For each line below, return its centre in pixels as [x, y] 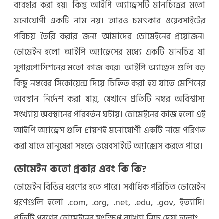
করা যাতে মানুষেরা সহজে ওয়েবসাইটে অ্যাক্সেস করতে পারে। [108, 146]
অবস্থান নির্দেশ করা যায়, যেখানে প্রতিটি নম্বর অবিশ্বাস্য [109, 99]
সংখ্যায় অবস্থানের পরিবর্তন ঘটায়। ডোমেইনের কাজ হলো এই [109, 115]
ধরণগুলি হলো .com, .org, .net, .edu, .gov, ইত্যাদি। [109, 203]
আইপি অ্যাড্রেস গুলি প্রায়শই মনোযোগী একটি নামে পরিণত [109, 131]
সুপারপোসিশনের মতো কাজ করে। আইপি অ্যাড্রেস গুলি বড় [109, 68]
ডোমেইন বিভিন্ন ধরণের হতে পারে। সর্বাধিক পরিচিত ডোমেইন [109, 187]
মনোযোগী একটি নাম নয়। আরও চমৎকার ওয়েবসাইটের [109, 21]
